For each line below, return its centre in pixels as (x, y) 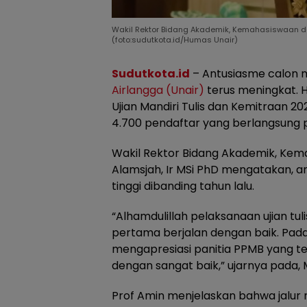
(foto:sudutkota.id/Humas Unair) (175, 40)
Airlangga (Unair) (158, 90)
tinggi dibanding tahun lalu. (183, 186)
